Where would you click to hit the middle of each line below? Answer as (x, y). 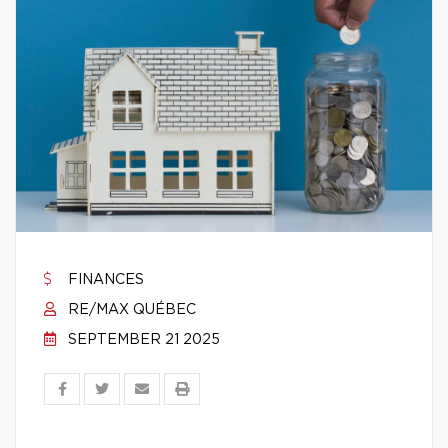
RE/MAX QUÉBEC (130, 310)
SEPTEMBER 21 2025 (142, 340)
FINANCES (104, 280)
